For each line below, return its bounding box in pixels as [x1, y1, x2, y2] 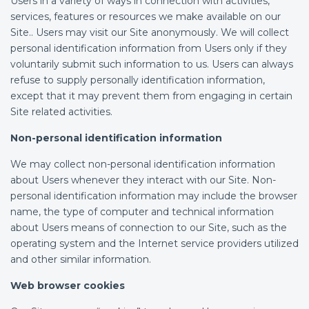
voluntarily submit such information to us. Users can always [10, 58, 293, 70]
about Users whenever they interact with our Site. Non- [10, 174, 276, 186]
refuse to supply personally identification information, [10, 74, 265, 86]
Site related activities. [10, 106, 112, 118]
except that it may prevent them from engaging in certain [10, 90, 292, 102]
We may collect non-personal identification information [10, 158, 275, 170]
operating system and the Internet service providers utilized [10, 237, 299, 250]
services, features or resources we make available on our [10, 10, 281, 23]
